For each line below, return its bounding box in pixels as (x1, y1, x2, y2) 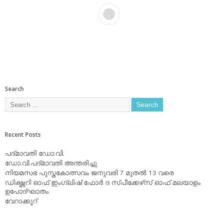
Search (5, 85, 24, 93)
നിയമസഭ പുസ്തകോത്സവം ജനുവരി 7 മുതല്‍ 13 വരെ (5, 168, 174, 178)
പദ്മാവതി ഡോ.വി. (5, 149, 64, 158)
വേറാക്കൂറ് (5, 197, 37, 206)
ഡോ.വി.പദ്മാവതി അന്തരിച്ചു (5, 159, 97, 168)
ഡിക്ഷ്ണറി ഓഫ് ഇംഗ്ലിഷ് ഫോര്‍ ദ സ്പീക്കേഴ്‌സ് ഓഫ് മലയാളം (5, 178, 200, 187)
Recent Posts (5, 130, 41, 139)
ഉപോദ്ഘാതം (5, 187, 49, 196)
